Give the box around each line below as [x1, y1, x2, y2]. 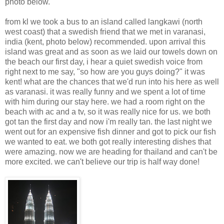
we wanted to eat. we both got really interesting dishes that [5, 137, 211, 146]
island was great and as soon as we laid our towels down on [5, 47, 217, 56]
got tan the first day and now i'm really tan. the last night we [5, 117, 212, 126]
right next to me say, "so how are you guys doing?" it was [5, 67, 205, 76]
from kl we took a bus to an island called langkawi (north [5, 17, 202, 26]
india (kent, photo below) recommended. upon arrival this [5, 37, 205, 46]
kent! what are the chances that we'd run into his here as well [5, 77, 219, 86]
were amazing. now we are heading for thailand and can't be [5, 147, 217, 156]
